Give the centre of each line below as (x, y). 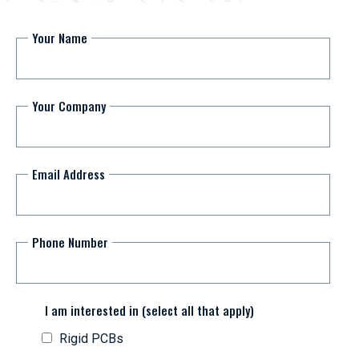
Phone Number (70, 242)
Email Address (69, 173)
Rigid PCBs (91, 338)
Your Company (69, 105)
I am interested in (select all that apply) (149, 310)
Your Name (60, 37)
